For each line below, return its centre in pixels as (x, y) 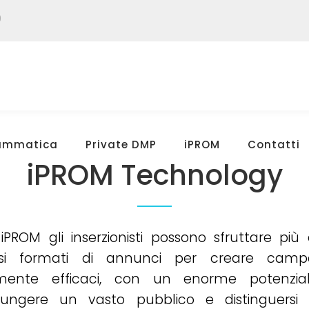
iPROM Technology (154, 175)
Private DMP (121, 144)
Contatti (274, 144)
